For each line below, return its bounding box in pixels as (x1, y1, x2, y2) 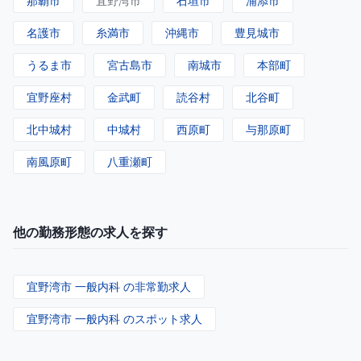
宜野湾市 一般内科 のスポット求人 (27, 311, 202, 327)
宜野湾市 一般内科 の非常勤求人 (27, 279, 191, 295)
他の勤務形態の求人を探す (13, 223, 168, 242)
